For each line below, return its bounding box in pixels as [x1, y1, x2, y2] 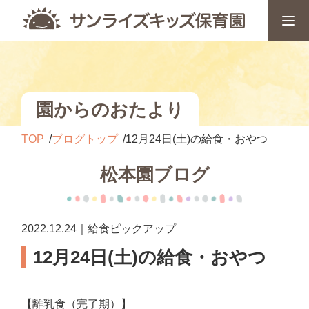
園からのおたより [36, 99, 185, 120]
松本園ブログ [99, 164, 210, 185]
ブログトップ [52, 133, 119, 145]
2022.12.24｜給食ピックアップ [21, 223, 177, 235]
